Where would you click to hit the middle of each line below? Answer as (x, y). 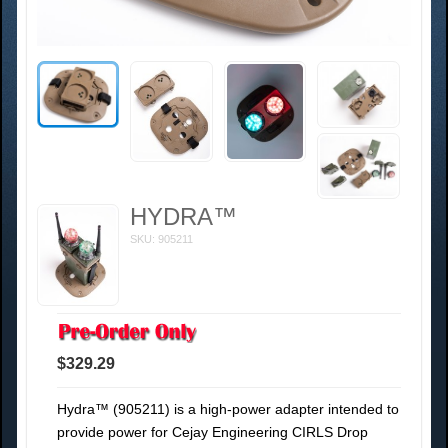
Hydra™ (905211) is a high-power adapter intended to (228, 408)
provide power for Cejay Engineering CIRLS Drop (212, 431)
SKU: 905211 (162, 239)
